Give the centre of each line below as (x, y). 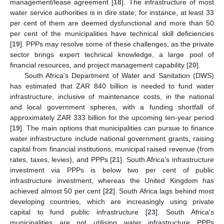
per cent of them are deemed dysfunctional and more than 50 (112, 23)
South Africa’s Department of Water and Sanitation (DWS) (119, 75)
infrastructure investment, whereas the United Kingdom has (112, 180)
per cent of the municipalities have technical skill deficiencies (112, 33)
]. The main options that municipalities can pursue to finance (117, 128)
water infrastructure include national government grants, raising (112, 138)
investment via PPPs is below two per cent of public (112, 170)
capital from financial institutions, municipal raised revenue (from (112, 149)
